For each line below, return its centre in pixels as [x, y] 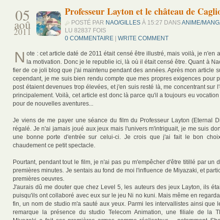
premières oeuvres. [39, 179]
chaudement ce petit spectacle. [54, 146]
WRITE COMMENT [143, 38]
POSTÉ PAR [88, 22]
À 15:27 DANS [161, 22]
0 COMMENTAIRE [89, 38]
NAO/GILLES [123, 22]
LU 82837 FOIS [85, 30]
